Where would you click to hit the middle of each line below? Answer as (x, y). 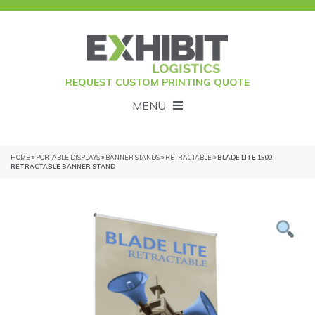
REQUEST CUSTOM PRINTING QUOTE (157, 83)
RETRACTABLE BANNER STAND (63, 167)
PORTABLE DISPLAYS (68, 157)
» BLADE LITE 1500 (242, 157)
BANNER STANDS (133, 157)
